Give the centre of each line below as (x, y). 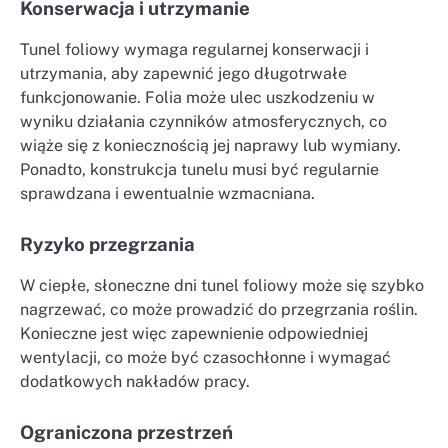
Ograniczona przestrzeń (126, 432)
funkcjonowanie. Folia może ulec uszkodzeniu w (197, 98)
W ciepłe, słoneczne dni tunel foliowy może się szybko (222, 286)
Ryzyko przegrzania (107, 244)
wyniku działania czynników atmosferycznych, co (203, 122)
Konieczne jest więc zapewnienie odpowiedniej (194, 334)
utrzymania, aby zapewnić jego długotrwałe (183, 74)
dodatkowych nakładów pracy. (135, 382)
